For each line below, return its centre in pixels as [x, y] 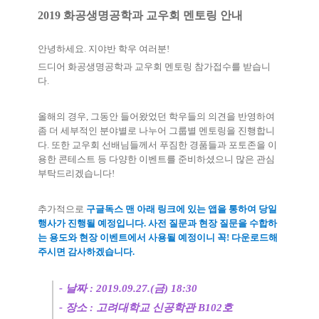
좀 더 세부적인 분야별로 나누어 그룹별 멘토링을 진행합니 [156, 131]
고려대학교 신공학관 [147, 308]
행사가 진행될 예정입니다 [91, 224]
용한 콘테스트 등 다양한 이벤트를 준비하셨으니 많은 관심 [156, 159]
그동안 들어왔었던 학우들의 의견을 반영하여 [183, 117]
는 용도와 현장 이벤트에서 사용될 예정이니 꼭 [132, 238]
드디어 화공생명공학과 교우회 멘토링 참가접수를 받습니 [154, 67]
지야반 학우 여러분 [127, 49]
